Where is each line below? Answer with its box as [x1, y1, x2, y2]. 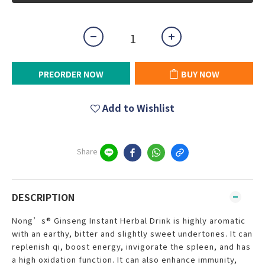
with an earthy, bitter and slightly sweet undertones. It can [12, 228, 253, 239]
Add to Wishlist [102, 101, 174, 115]
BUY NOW [180, 68, 219, 80]
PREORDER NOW [38, 68, 104, 80]
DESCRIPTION [12, 190, 75, 204]
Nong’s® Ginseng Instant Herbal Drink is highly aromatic [12, 215, 245, 226]
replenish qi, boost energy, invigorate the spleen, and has [12, 241, 251, 252]
